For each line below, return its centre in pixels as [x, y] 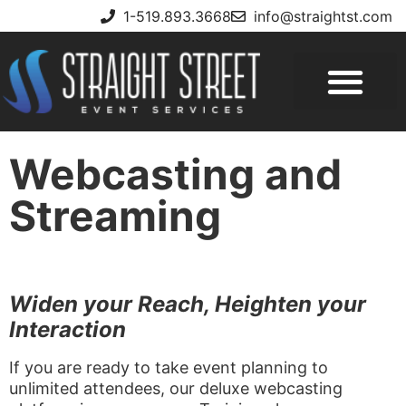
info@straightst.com [323, 16]
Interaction [68, 329]
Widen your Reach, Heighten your [188, 304]
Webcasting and [175, 174]
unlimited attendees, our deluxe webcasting [176, 388]
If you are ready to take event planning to [169, 367]
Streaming [115, 216]
